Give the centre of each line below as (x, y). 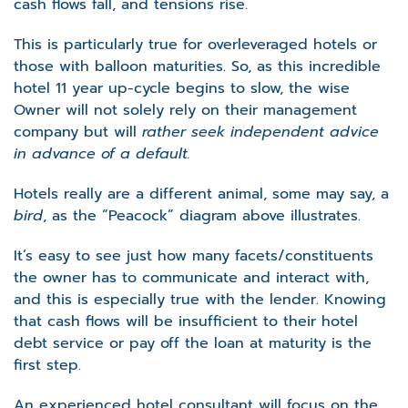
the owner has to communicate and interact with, (191, 277)
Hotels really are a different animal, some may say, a (201, 194)
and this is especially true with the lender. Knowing (200, 299)
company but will (78, 132)
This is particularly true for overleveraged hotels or (195, 44)
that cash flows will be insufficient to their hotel (186, 321)
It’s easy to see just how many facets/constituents (194, 255)
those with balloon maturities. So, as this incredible (197, 66)
